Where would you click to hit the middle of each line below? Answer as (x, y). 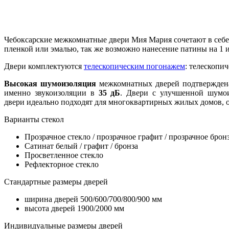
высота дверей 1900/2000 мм (74, 208)
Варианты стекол (34, 119)
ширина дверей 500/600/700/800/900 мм (93, 199)
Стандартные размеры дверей (57, 181)
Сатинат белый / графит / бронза (81, 146)
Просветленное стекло (64, 155)
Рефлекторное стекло (62, 164)
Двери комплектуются (44, 66)
